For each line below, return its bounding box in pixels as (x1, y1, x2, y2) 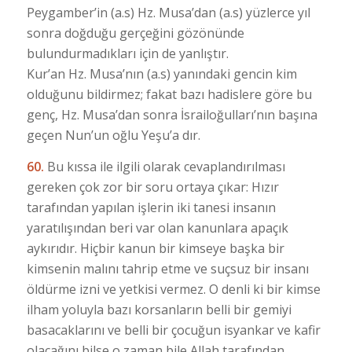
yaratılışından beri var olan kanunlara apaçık (26, 218, 288, 236)
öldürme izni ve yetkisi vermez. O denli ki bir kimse (26, 280, 321, 298)
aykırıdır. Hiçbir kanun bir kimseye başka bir (26, 239, 284, 257)
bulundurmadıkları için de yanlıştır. (26, 44, 229, 62)
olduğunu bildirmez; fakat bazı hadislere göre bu (26, 85, 312, 103)
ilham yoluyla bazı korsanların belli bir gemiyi (26, 300, 291, 318)
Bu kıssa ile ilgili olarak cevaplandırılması (46, 157, 285, 175)
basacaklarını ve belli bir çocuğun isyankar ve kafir (26, 321, 321, 339)
